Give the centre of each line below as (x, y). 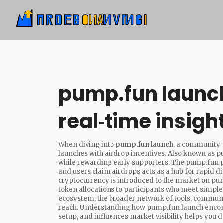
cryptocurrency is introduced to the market (129, 180)
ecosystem (76, 198)
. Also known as (190, 154)
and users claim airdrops (99, 171)
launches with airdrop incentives (111, 154)
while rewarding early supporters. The (122, 163)
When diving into (87, 145)
